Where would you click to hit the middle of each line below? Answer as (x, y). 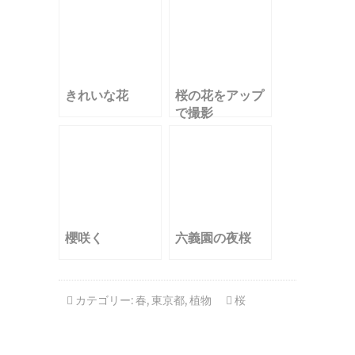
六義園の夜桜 (213, 238)
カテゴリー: (104, 301)
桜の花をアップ (219, 95)
